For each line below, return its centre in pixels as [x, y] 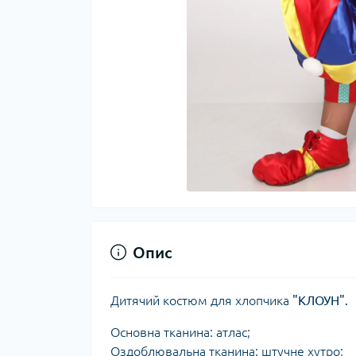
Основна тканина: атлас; [180, 332]
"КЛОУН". [320, 300]
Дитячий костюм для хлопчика [201, 300]
